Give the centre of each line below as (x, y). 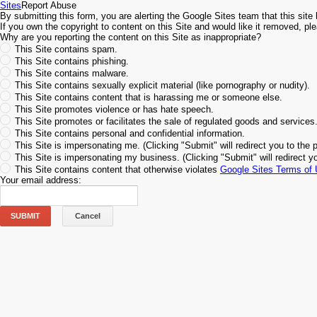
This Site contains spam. (66, 49)
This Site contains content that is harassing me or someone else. (149, 97)
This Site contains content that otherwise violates (117, 169)
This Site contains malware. (72, 73)
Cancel (88, 216)
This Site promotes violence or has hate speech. (114, 109)
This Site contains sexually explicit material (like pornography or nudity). (162, 85)
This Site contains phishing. (72, 61)
